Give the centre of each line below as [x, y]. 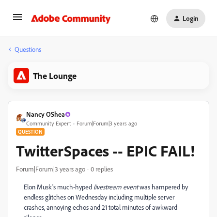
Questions [28, 49]
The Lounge [55, 76]
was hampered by [164, 187]
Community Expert [49, 123]
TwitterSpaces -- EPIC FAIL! [105, 151]
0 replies [102, 169]
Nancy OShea [46, 114]
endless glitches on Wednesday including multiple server [99, 197]
